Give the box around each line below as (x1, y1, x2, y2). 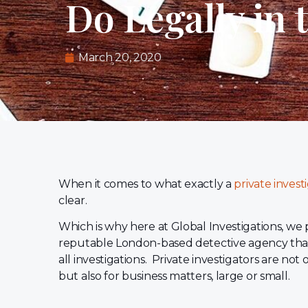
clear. (58, 194, 89, 207)
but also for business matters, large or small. (58, 269, 292, 283)
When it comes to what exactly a (58, 177, 234, 190)
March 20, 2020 (78, 51, 162, 64)
